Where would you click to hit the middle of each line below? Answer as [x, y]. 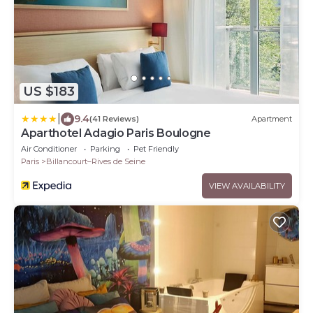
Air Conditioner [49, 148]
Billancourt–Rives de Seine [96, 161]
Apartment [272, 119]
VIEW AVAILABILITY [247, 185]
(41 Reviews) [114, 119]
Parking [105, 148]
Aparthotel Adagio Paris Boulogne [116, 133]
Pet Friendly [156, 148]
